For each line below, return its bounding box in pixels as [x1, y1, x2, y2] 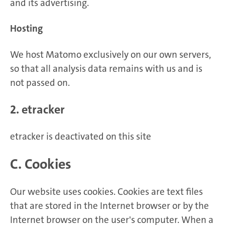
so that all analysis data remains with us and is [10, 62, 202, 75]
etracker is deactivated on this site [10, 130, 151, 143]
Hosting [10, 22, 43, 35]
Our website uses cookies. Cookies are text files [10, 185, 203, 198]
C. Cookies [10, 155, 71, 173]
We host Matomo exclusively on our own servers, [10, 48, 211, 61]
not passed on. [10, 76, 70, 89]
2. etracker [10, 101, 65, 118]
